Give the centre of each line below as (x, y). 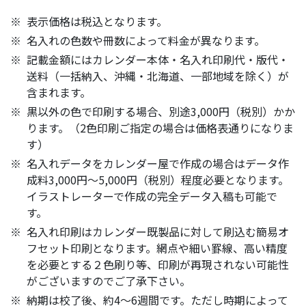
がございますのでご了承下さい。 (109, 281)
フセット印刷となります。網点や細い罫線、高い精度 (157, 248)
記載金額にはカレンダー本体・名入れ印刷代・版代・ (158, 60)
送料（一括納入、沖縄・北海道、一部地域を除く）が (158, 76)
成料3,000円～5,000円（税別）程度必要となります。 (158, 180)
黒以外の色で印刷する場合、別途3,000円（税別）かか (161, 112)
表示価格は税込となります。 (97, 22)
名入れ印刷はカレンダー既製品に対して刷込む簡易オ (158, 232)
